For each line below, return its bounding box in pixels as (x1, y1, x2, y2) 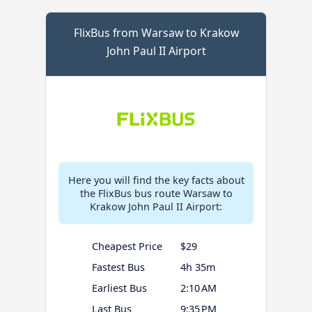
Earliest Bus (91, 281, 147, 295)
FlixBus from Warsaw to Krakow (73, 24, 239, 40)
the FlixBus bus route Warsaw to (79, 186, 233, 200)
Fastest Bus (91, 260, 145, 274)
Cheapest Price (91, 239, 162, 253)
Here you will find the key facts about (68, 173, 244, 187)
